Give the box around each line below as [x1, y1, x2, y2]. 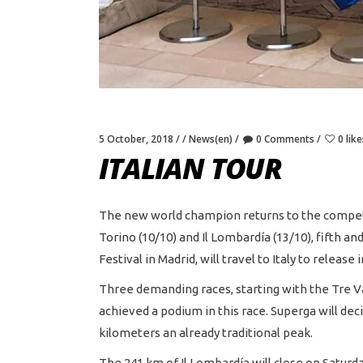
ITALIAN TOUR [99, 149, 283, 187]
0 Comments [256, 132, 314, 146]
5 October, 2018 [99, 132, 173, 146]
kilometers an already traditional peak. [99, 326, 313, 340]
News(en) [189, 132, 233, 146]
